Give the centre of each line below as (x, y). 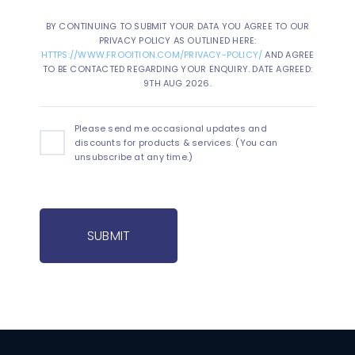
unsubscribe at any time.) (134, 157)
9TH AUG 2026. (177, 84)
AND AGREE (288, 55)
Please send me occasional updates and (170, 129)
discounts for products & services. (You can (176, 143)
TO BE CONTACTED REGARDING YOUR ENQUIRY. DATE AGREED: (177, 69)
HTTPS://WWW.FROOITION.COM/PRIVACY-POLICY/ (152, 55)
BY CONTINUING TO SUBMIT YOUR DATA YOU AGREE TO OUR (177, 27)
